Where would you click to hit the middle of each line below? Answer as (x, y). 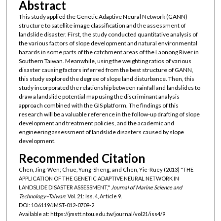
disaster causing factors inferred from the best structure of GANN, (106, 70)
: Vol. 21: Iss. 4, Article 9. (93, 196)
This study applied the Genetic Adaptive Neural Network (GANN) (103, 16)
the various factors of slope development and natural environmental (108, 43)
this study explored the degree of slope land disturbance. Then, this (106, 78)
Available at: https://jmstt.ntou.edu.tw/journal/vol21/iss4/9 (92, 214)
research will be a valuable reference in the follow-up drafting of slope (109, 114)
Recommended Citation (82, 158)
